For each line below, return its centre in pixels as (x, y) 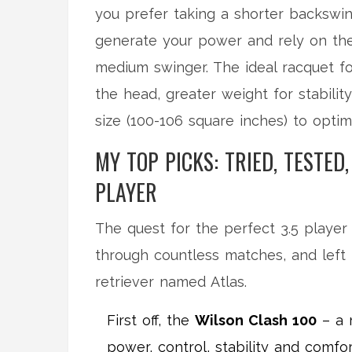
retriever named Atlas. (171, 282)
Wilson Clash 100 (256, 321)
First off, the (151, 321)
